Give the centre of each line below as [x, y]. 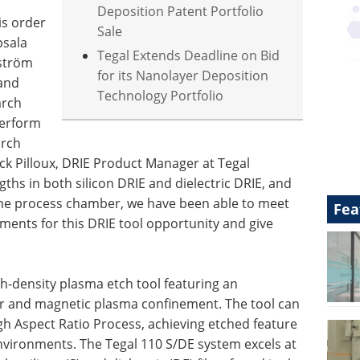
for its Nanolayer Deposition [183, 75]
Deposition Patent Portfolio [181, 11]
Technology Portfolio [161, 95]
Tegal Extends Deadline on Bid [189, 55]
